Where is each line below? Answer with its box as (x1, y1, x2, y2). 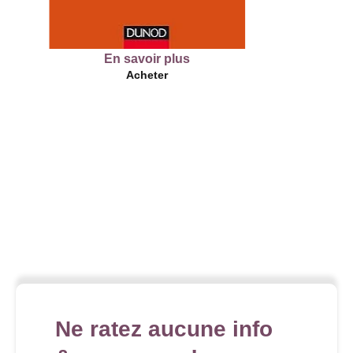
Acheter (39, 69, 81, 82)
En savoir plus (17, 52, 103, 66)
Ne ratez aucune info (55, 317, 273, 342)
